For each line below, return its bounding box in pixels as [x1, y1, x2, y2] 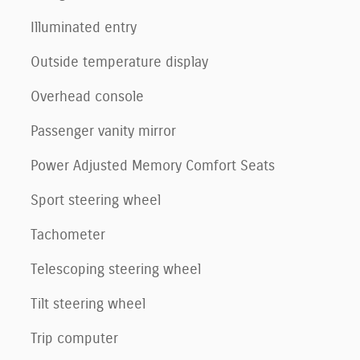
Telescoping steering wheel [31, 262, 201, 277]
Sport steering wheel [31, 193, 161, 208]
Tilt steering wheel [31, 297, 145, 312]
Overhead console [31, 89, 144, 104]
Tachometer [31, 227, 105, 243]
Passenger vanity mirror [31, 124, 176, 139]
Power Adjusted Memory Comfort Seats [31, 158, 275, 174]
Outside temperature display [31, 55, 208, 70]
